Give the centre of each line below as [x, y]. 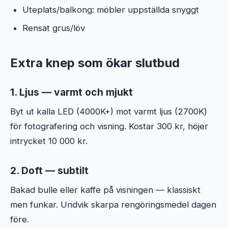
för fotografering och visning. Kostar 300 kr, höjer [109, 126]
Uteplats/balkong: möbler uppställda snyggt [111, 10]
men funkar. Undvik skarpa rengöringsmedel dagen [113, 204]
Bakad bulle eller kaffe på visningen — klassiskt [105, 190]
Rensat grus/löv [54, 28]
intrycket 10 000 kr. [49, 141]
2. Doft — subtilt [49, 170]
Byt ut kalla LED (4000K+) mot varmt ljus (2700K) [109, 111]
